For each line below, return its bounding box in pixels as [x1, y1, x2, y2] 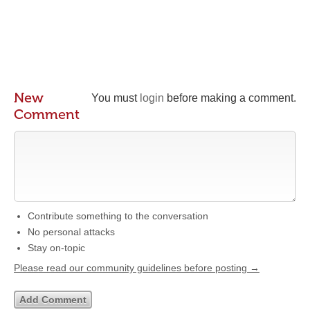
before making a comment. [164, 92, 296, 104]
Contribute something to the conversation [28, 210, 208, 221]
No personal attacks [28, 226, 115, 237]
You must [91, 92, 140, 104]
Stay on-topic [28, 242, 85, 253]
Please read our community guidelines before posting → [14, 262, 259, 273]
